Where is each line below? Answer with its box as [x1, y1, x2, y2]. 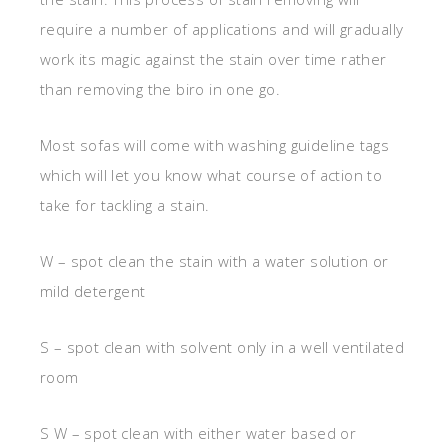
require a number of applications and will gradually [40, 19, 404, 40]
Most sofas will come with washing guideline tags [40, 135, 390, 156]
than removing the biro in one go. [40, 79, 281, 100]
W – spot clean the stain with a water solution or [40, 251, 389, 272]
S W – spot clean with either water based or [40, 423, 357, 444]
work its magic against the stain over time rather [40, 49, 387, 70]
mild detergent [40, 281, 146, 302]
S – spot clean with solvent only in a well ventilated [40, 337, 405, 358]
